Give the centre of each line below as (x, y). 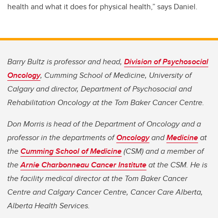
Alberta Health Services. (49, 206)
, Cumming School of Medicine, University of (116, 75)
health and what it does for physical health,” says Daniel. (102, 7)
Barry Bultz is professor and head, (66, 62)
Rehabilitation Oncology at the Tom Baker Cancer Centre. (106, 103)
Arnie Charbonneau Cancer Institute (83, 165)
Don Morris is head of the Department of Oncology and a (104, 124)
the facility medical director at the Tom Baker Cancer (97, 179)
